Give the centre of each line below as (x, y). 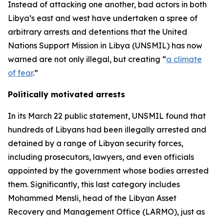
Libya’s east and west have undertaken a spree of (103, 18)
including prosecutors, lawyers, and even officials (101, 157)
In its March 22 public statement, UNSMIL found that (107, 116)
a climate (184, 59)
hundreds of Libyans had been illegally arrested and (107, 130)
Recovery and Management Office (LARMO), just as (106, 212)
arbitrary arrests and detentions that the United (98, 32)
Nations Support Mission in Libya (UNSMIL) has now (105, 45)
